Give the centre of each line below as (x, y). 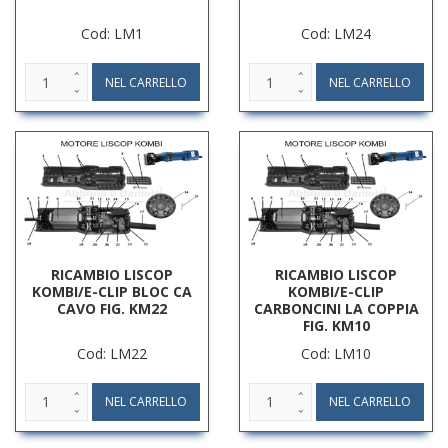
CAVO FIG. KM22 (112, 308)
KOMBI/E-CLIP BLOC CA (112, 291)
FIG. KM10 (336, 325)
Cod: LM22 (112, 353)
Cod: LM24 (336, 34)
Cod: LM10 (336, 353)
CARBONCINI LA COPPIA (336, 308)
